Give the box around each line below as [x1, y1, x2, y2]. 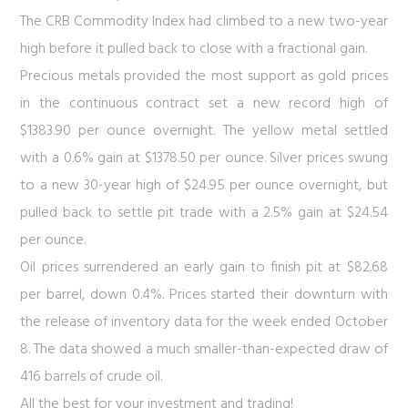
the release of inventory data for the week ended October [20, 311, 388, 334]
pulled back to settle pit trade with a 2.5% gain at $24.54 [20, 201, 388, 225]
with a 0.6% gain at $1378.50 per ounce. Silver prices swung [20, 147, 388, 170]
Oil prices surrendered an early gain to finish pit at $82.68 [20, 256, 388, 280]
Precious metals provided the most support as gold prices [20, 65, 388, 88]
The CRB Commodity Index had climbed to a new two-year [20, 10, 388, 34]
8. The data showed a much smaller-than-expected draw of [20, 338, 388, 362]
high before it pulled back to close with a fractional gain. [20, 37, 368, 61]
